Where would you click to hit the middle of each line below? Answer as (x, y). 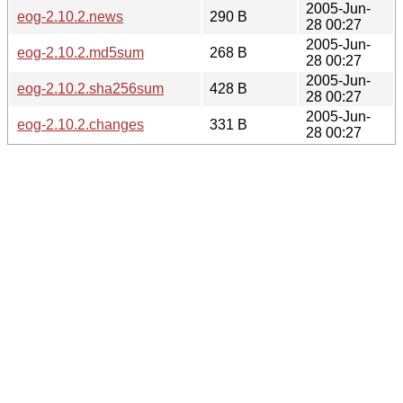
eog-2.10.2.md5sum (81, 52)
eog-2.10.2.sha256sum (90, 88)
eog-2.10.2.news (70, 16)
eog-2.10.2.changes (81, 124)
